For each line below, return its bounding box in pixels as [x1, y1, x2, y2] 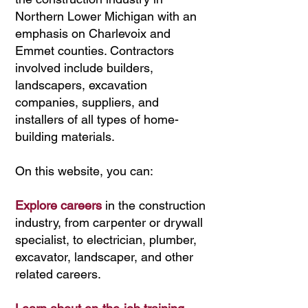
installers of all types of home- [15, 112, 179, 126]
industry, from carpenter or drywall [15, 215, 203, 230]
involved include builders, [15, 60, 153, 75]
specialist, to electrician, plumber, [15, 232, 197, 247]
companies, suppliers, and [15, 95, 159, 109]
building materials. [15, 129, 118, 144]
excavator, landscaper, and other [15, 250, 193, 264]
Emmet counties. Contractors [15, 43, 174, 58]
